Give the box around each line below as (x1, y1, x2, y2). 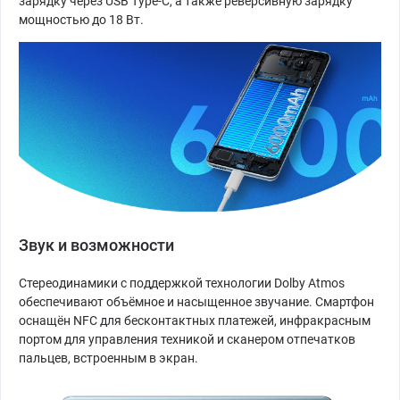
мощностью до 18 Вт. (19, 12, 144, 27)
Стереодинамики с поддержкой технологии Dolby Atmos (19, 275, 345, 290)
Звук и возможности (19, 235, 174, 254)
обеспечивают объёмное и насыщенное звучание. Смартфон (19, 294, 374, 309)
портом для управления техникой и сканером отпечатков (19, 331, 355, 346)
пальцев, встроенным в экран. (19, 350, 198, 365)
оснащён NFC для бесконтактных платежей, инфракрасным (19, 312, 371, 328)
